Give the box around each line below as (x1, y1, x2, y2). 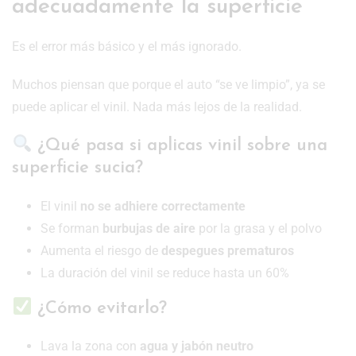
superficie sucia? (12, 158, 143, 177)
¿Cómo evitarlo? (32, 299, 168, 318)
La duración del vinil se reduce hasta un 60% (41, 265, 289, 281)
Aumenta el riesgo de (41, 242, 161, 258)
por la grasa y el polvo (195, 220, 322, 236)
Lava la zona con (41, 339, 140, 354)
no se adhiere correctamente (80, 198, 246, 214)
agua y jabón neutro (140, 339, 253, 354)
